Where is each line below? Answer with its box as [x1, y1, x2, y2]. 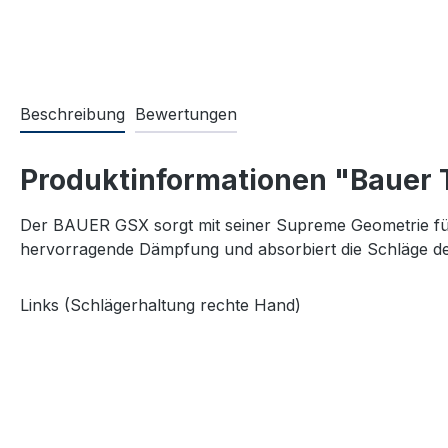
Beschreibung [20, 104, 125, 125]
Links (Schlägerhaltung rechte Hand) [20, 295, 306, 316]
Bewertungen [135, 104, 237, 125]
